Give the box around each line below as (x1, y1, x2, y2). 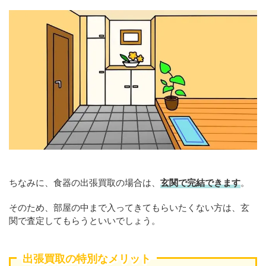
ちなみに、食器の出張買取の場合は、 (9, 177, 160, 188)
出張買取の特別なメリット (23, 252, 151, 265)
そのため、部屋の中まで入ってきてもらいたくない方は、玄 (9, 202, 249, 213)
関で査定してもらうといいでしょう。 (9, 215, 160, 226)
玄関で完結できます (160, 177, 240, 188)
